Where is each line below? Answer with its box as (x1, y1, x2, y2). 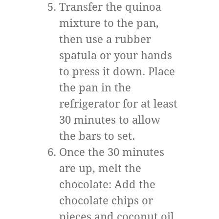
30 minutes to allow (59, 114, 160, 126)
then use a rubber (59, 33, 151, 45)
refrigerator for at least (59, 98, 177, 110)
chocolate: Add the (59, 178, 155, 191)
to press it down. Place (59, 66, 175, 78)
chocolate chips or (59, 195, 153, 207)
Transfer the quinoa (59, 1, 161, 13)
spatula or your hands (59, 49, 172, 62)
